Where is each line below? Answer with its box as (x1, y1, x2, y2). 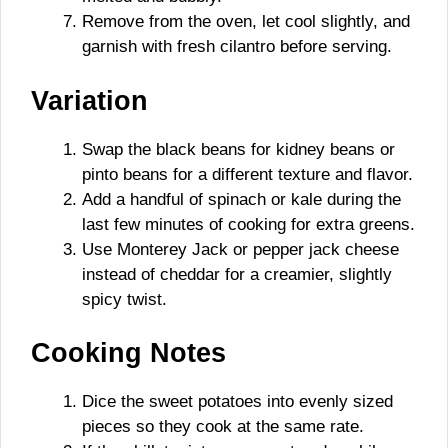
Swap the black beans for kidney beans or (82, 139, 395, 159)
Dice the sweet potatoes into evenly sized (82, 392, 393, 411)
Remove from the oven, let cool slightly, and (82, 12, 410, 31)
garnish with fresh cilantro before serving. (82, 37, 392, 56)
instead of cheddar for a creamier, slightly (82, 264, 392, 284)
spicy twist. (82, 289, 167, 309)
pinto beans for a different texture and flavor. (82, 164, 413, 184)
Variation (31, 85, 148, 116)
